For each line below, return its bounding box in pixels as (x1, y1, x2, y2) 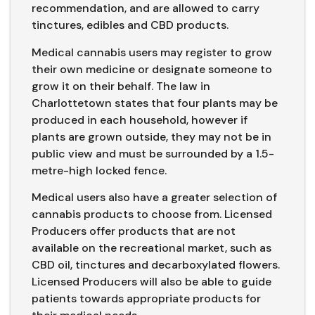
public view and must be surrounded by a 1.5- (32, 146, 274, 161)
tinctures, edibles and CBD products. (32, 18, 231, 33)
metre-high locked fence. (32, 162, 169, 178)
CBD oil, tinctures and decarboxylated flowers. (32, 257, 280, 273)
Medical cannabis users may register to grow (32, 44, 272, 60)
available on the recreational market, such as (32, 240, 271, 256)
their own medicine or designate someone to (32, 61, 272, 77)
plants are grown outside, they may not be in (32, 129, 271, 144)
